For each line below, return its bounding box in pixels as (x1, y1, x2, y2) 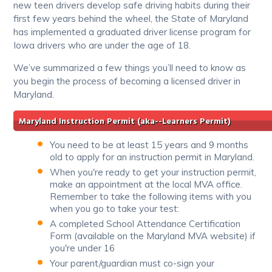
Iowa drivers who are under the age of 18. (13, 39, 191, 51)
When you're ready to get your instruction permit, (50, 166, 257, 178)
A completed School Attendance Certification (50, 217, 241, 229)
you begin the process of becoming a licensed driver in (13, 75, 241, 87)
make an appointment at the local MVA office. (50, 178, 243, 190)
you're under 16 (50, 242, 115, 254)
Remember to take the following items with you (50, 190, 252, 202)
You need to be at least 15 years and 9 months (50, 138, 249, 151)
